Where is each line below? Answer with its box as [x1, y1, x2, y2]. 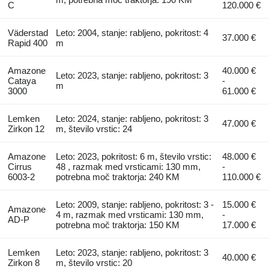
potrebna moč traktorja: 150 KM [56, 220, 180, 231]
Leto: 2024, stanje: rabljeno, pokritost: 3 [56, 113, 209, 124]
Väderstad [7, 28, 48, 38]
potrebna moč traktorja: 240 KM [56, 172, 180, 183]
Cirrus [7, 162, 32, 172]
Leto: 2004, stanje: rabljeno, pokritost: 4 [56, 28, 209, 38]
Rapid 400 [7, 38, 47, 49]
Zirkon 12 [7, 124, 44, 134]
